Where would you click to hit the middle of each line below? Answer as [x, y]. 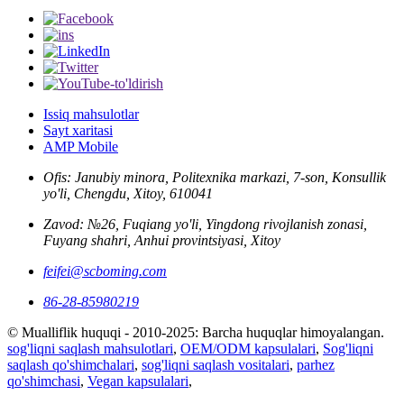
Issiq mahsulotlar [91, 114]
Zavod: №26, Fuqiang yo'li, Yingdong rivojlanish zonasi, [205, 224]
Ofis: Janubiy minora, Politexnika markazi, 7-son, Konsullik [215, 177]
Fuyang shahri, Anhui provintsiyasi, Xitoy [162, 240]
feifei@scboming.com [105, 271]
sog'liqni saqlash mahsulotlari [90, 348]
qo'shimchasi [44, 381]
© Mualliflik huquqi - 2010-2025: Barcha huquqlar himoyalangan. [196, 332]
